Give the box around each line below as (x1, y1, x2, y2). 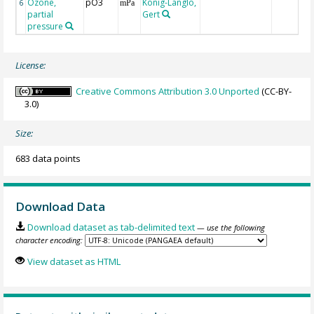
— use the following (196, 222, 265, 233)
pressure (27, 20, 64, 33)
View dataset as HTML (27, 254, 121, 268)
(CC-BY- (259, 84, 292, 97)
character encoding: (15, 235, 83, 246)
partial (27, 8, 54, 21)
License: (15, 59, 46, 72)
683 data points (15, 152, 81, 165)
